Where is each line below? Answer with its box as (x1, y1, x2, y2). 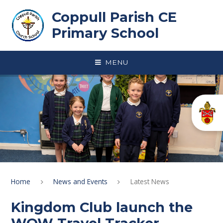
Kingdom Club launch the (11, 199, 193, 216)
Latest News (130, 176, 169, 186)
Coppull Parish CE (51, 9, 177, 25)
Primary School (51, 25, 159, 41)
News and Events (53, 176, 108, 186)
